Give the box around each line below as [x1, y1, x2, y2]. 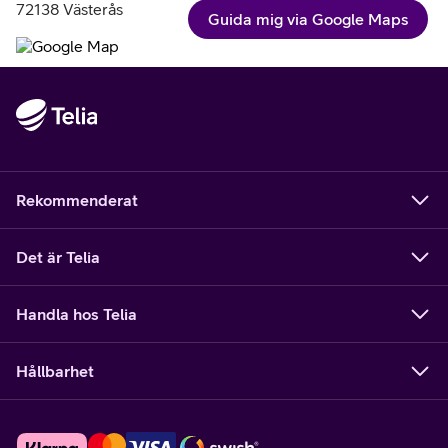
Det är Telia [16, 248, 100, 266]
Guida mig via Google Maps [208, 10, 408, 28]
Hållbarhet [16, 362, 94, 380]
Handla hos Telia [16, 305, 137, 323]
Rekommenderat [16, 191, 138, 209]
